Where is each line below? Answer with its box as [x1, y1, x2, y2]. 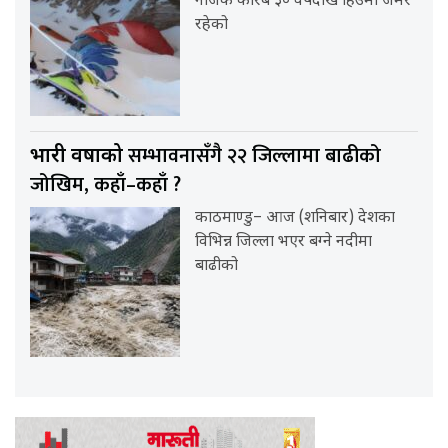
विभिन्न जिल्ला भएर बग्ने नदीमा [195, 231, 373, 253]
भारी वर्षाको [30, 143, 128, 170]
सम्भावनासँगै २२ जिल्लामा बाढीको [128, 138, 381, 173]
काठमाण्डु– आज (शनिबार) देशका [195, 207, 396, 229]
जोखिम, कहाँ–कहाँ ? [30, 167, 181, 202]
